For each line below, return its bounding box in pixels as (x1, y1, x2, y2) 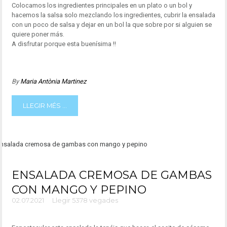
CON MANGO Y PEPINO (11, 183, 146, 197)
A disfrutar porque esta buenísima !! (11, 40, 116, 48)
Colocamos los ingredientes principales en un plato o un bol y (11, 1, 192, 9)
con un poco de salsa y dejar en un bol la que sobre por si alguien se (11, 20, 212, 28)
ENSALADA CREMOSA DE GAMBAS (11, 168, 212, 182)
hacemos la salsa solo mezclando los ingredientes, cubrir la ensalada (11, 11, 215, 19)
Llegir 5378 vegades (52, 197, 118, 205)
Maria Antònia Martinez (20, 77, 86, 85)
